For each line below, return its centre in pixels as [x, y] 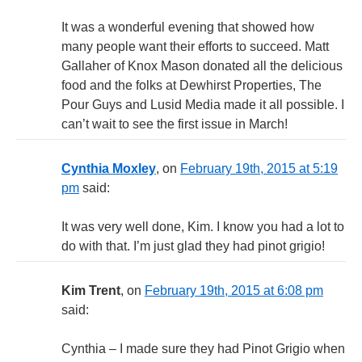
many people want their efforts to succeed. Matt [195, 46]
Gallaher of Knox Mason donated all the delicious [202, 65]
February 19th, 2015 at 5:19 [259, 168]
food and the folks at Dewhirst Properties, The [192, 85]
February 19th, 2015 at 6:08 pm [234, 290]
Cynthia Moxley [109, 168]
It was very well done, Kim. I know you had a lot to [203, 226]
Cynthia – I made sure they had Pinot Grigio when [203, 348]
